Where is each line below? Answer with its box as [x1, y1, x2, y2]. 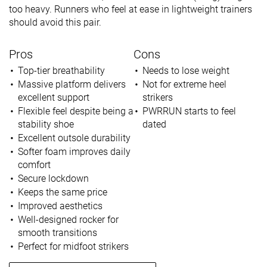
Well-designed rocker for [17, 213, 119, 225]
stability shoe [18, 118, 74, 130]
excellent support [18, 91, 89, 103]
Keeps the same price [17, 186, 107, 198]
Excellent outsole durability [17, 132, 131, 144]
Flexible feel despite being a [17, 105, 133, 117]
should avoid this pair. [9, 16, 101, 28]
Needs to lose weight [142, 64, 229, 76]
